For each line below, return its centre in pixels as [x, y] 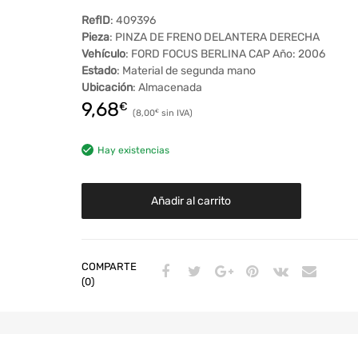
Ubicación [107, 88]
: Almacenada [167, 88]
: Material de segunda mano [186, 71]
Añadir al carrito [191, 201]
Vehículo [103, 54]
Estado [99, 71]
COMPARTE [109, 267]
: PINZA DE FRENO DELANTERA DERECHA [214, 38]
